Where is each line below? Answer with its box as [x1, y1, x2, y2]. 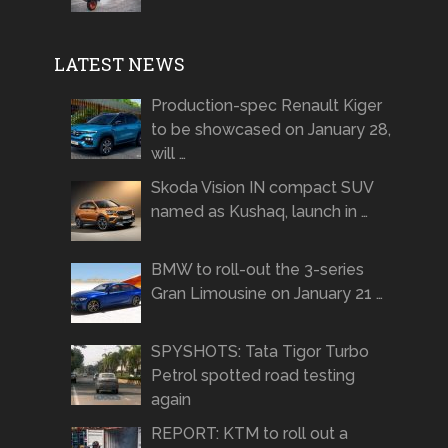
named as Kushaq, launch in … [150, 201, 368, 221]
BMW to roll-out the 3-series [150, 259, 364, 279]
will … [150, 143, 186, 163]
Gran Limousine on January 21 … [150, 283, 383, 303]
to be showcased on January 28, [150, 119, 391, 139]
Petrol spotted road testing [150, 365, 355, 385]
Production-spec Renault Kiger [150, 95, 382, 115]
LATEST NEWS [53, 51, 185, 76]
